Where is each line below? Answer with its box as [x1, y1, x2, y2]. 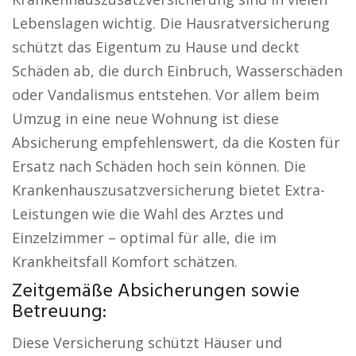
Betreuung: [12, 297, 106, 327]
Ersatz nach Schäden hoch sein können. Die [12, 157, 306, 176]
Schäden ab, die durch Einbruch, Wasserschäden [12, 61, 342, 80]
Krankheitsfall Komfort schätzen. [12, 252, 238, 271]
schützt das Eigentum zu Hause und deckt [12, 37, 300, 56]
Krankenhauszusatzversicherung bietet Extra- [12, 180, 325, 199]
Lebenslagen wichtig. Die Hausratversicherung [12, 14, 330, 33]
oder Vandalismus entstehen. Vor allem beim [12, 85, 319, 104]
